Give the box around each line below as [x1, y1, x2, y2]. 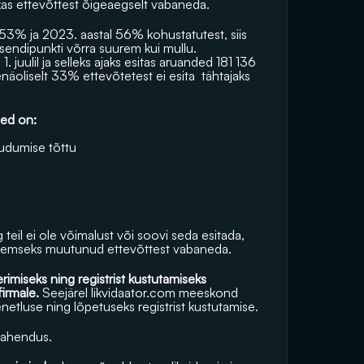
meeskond [175, 284, 238, 301]
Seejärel [39, 284, 91, 301]
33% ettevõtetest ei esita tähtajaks [51, 67, 253, 84]
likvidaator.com [91, 284, 175, 301]
